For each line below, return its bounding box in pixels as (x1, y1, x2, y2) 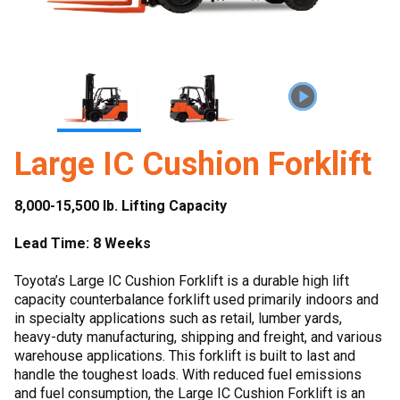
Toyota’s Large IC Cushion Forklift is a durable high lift (14, 272, 349, 289)
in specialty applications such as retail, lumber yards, (14, 310, 342, 327)
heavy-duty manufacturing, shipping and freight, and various (14, 329, 382, 346)
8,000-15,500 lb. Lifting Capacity (14, 197, 227, 214)
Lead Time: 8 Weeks (14, 235, 151, 252)
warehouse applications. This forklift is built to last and (14, 347, 355, 364)
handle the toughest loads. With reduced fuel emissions (14, 366, 362, 383)
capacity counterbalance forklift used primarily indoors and (14, 291, 379, 308)
